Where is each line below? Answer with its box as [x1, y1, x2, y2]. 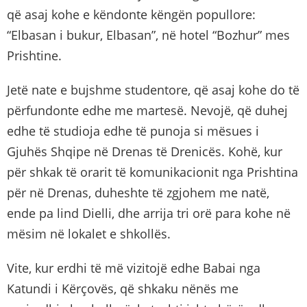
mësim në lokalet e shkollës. [7, 225, 171, 242]
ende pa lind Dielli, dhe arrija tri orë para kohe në [7, 204, 291, 221]
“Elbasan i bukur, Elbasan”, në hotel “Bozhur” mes [7, 26, 290, 43]
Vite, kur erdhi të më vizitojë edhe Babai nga [7, 259, 260, 276]
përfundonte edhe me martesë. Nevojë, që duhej [7, 101, 288, 119]
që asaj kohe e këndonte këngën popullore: [7, 5, 256, 23]
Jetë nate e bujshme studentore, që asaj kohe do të [7, 81, 299, 98]
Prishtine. [7, 47, 62, 64]
